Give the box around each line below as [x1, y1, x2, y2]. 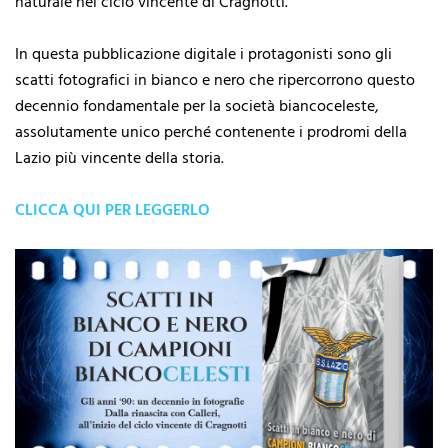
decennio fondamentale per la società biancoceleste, [15, 93, 379, 120]
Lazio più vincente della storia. [15, 145, 224, 172]
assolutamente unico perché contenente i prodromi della [15, 119, 407, 146]
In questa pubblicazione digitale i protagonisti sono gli [15, 41, 392, 68]
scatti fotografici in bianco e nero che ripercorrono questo [15, 67, 415, 94]
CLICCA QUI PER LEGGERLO [15, 197, 210, 224]
